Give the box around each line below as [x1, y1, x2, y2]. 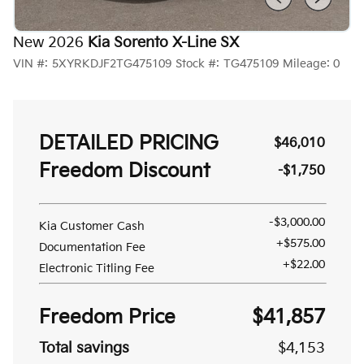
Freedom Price [39, 305, 175, 329]
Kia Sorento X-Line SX [88, 34, 239, 51]
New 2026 [13, 34, 84, 51]
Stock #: [175, 57, 219, 71]
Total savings [39, 340, 129, 357]
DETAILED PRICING [39, 132, 219, 155]
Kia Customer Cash [39, 219, 145, 233]
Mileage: [282, 57, 330, 71]
